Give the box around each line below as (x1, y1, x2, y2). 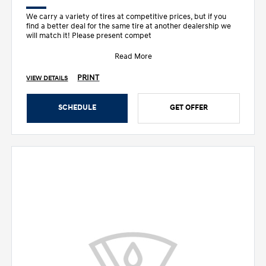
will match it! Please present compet (26, 30, 152, 40)
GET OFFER (169, 102, 208, 112)
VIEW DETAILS (26, 74, 68, 83)
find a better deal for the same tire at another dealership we (26, 21, 232, 31)
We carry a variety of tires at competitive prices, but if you (26, 11, 227, 21)
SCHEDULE (58, 102, 97, 112)
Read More (114, 51, 152, 61)
